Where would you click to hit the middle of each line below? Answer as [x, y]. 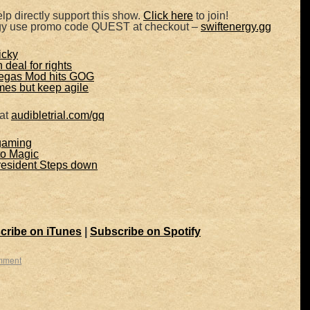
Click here [168, 16]
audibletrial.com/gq [58, 115]
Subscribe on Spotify [145, 231]
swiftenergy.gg [236, 27]
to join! [211, 16]
